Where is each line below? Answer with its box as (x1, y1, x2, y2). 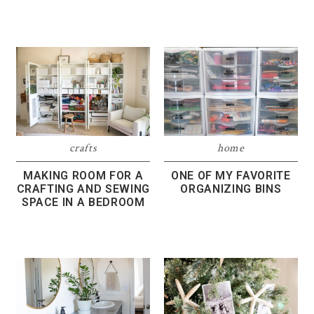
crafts (69, 141, 97, 156)
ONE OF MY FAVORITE (170, 169, 291, 183)
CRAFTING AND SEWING (16, 182, 150, 196)
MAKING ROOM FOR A (23, 169, 144, 183)
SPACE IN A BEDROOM (21, 196, 145, 210)
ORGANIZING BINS (180, 182, 282, 196)
